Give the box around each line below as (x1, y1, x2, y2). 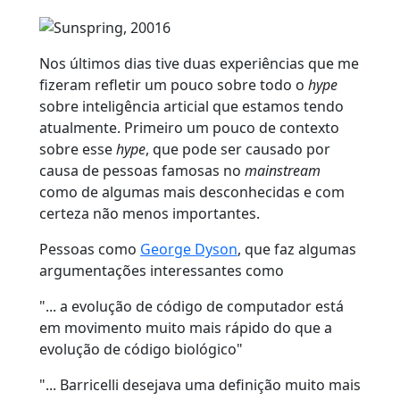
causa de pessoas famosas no (39, 160, 245, 180)
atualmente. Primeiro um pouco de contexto (39, 117, 339, 137)
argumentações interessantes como (39, 260, 284, 280)
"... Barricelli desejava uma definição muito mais (39, 374, 361, 395)
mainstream (245, 160, 321, 180)
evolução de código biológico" (39, 338, 243, 359)
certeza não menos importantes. (39, 203, 260, 223)
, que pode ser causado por (146, 138, 330, 159)
